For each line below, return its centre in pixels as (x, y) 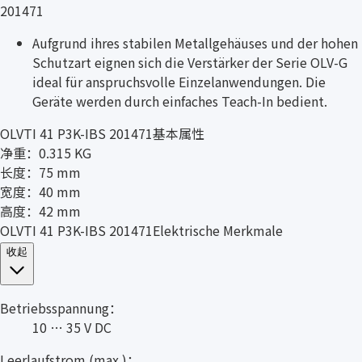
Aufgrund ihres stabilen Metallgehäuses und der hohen (195, 42)
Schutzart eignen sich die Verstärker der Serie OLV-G (190, 62)
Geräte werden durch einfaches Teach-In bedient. (180, 101)
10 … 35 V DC (72, 327)
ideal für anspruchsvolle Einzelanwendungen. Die (179, 81)
